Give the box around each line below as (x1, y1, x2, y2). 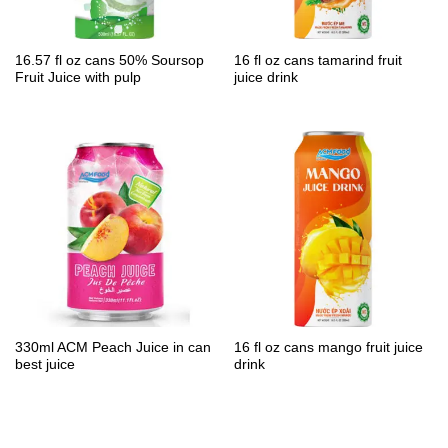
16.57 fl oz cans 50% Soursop (14, 52, 204, 68)
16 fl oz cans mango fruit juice (233, 340, 423, 356)
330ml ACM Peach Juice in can (14, 340, 211, 356)
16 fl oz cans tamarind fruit (233, 52, 402, 68)
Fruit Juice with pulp (14, 69, 141, 85)
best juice (14, 357, 75, 373)
